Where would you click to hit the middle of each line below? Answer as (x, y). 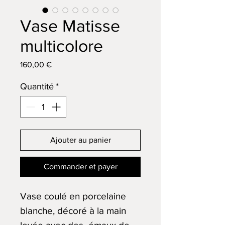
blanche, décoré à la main (73, 211)
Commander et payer (80, 166)
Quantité (37, 86)
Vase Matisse (70, 26)
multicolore (62, 46)
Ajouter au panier (80, 140)
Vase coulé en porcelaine (73, 196)
